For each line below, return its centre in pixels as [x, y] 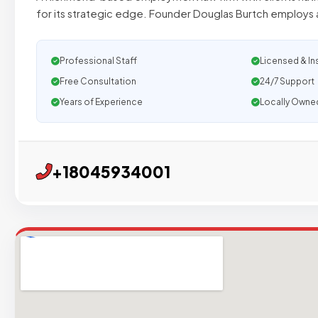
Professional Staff [98, 61]
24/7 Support [287, 81]
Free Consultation [98, 81]
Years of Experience [101, 102]
